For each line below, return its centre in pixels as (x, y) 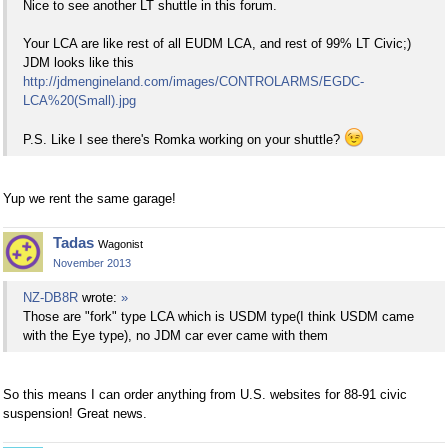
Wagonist (120, 243)
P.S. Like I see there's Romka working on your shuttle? (183, 139)
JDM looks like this (78, 62)
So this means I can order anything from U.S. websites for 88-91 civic (205, 395)
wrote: (99, 298)
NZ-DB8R (50, 298)
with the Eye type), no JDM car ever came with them (175, 336)
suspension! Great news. (75, 414)
